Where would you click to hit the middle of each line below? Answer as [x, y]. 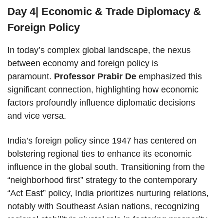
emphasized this [169, 77]
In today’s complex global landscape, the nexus [99, 50]
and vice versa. [37, 116]
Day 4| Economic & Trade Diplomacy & [104, 12]
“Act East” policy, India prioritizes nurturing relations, [108, 193]
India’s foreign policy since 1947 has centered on [102, 141]
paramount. [31, 77]
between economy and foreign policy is [83, 64]
